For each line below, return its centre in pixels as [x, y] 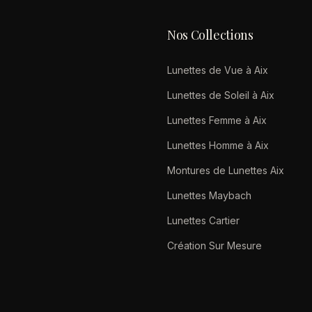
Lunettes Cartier [203, 220]
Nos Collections [210, 35]
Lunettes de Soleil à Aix [221, 95]
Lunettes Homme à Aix [218, 145]
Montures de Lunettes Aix [226, 170]
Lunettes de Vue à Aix [218, 70]
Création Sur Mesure [214, 245]
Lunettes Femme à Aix [217, 120]
